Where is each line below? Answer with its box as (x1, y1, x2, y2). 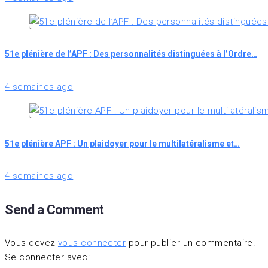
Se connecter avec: (5, 251, 90, 263)
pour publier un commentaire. (126, 237, 256, 248)
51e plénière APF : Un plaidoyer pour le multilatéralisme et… (5, 138, 240, 148)
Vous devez (5, 237, 58, 248)
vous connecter (57, 237, 126, 248)
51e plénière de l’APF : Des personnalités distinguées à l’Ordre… (5, 49, 257, 59)
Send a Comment (5, 202, 104, 217)
